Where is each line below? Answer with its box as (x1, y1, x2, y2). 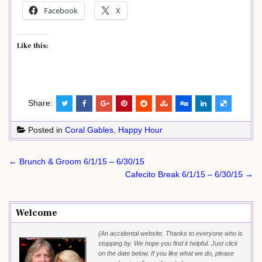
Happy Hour (118, 125, 163, 135)
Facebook (44, 5, 78, 16)
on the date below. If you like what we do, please (98, 249, 234, 257)
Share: (28, 98, 55, 108)
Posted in (26, 125, 65, 135)
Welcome (16, 206, 57, 219)
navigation (8, 166, 80, 184)
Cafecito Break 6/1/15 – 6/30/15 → (125, 169, 253, 179)
